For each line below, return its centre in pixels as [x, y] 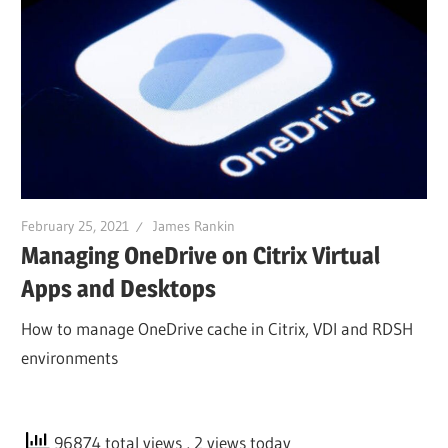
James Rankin [194, 225]
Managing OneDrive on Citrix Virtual [201, 256]
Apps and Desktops [119, 289]
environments [70, 357]
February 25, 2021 [75, 225]
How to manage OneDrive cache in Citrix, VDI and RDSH [217, 328]
